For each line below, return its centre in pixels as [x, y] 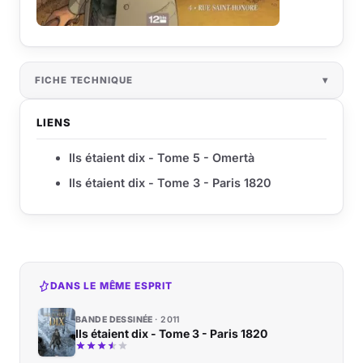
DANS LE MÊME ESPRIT [111, 286]
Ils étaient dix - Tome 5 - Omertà [162, 158]
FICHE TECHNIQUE [84, 81]
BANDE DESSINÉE [115, 320]
